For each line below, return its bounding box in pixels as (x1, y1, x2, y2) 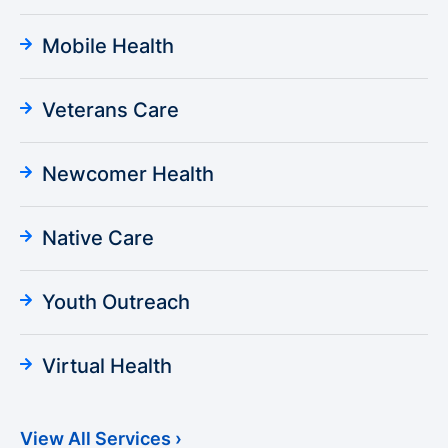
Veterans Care (42, 98, 179, 123)
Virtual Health (42, 354, 172, 379)
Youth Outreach (42, 290, 190, 315)
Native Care (42, 226, 154, 251)
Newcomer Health (42, 162, 214, 187)
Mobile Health (42, 34, 174, 59)
